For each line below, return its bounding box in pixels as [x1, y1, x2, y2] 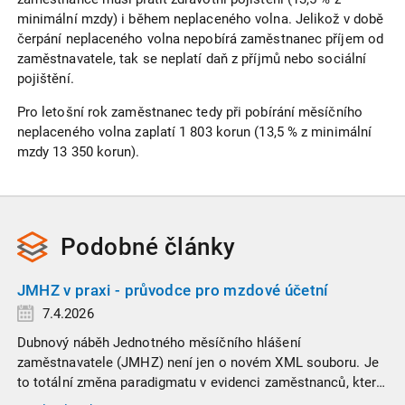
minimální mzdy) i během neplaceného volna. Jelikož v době [16, 10, 384, 27]
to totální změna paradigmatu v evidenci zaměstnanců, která [16, 373, 384, 391]
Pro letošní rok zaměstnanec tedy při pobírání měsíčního [16, 103, 363, 120]
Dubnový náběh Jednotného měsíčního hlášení [16, 334, 301, 351]
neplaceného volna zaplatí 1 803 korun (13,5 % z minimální [16, 123, 372, 140]
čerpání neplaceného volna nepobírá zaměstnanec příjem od [16, 30, 383, 47]
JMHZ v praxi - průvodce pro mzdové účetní [16, 281, 328, 300]
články [164, 232, 236, 260]
